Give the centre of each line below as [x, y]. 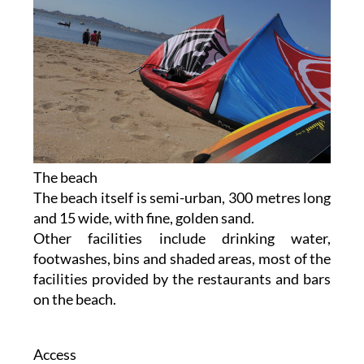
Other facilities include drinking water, [182, 238]
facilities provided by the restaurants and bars [182, 279]
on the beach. [74, 299]
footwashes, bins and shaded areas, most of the [182, 259]
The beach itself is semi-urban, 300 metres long [182, 198]
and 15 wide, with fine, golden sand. [143, 218]
